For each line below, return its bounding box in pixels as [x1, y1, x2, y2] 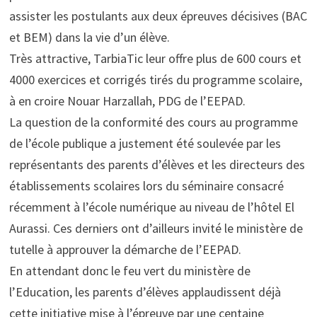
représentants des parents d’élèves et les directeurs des [8, 156, 305, 173]
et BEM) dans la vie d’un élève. [8, 28, 170, 45]
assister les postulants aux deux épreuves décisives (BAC [8, 7, 307, 24]
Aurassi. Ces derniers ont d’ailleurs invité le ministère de [8, 219, 303, 236]
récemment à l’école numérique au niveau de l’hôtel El [8, 198, 294, 215]
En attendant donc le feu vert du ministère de [8, 262, 250, 279]
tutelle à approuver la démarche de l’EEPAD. [8, 241, 241, 258]
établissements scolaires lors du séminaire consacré [8, 177, 284, 194]
